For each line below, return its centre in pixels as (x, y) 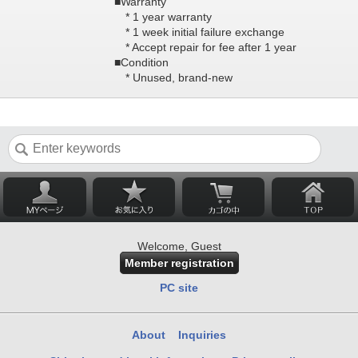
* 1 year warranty (163, 17)
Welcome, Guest (179, 246)
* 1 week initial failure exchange (199, 32)
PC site (179, 287)
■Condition (141, 62)
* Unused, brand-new (173, 78)
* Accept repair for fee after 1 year (205, 47)
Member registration (179, 263)
